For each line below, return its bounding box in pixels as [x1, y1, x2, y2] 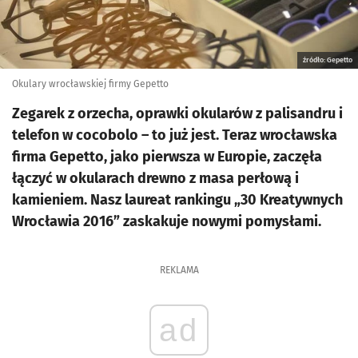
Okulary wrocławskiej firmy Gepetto [12, 78, 169, 89]
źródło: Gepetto [303, 56, 352, 64]
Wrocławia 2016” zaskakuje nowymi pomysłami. [12, 213, 321, 230]
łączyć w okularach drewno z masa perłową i [12, 169, 299, 187]
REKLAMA [159, 265, 199, 276]
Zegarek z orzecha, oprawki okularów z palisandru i [12, 105, 343, 122]
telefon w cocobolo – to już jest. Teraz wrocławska [12, 126, 337, 144]
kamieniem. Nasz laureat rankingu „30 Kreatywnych [12, 191, 343, 209]
